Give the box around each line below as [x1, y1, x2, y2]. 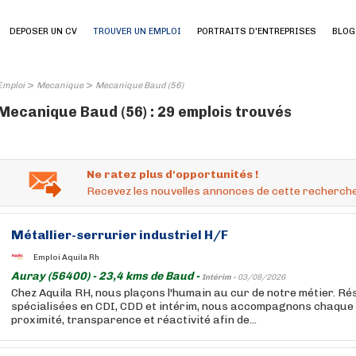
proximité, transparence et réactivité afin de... [11, 313, 257, 327]
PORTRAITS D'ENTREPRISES [197, 26, 316, 37]
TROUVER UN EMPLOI [93, 26, 181, 37]
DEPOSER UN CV [10, 26, 77, 37]
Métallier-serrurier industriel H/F [11, 227, 228, 242]
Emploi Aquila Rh [33, 252, 99, 262]
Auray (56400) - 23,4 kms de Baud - [11, 269, 202, 283]
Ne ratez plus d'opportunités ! [87, 168, 258, 181]
